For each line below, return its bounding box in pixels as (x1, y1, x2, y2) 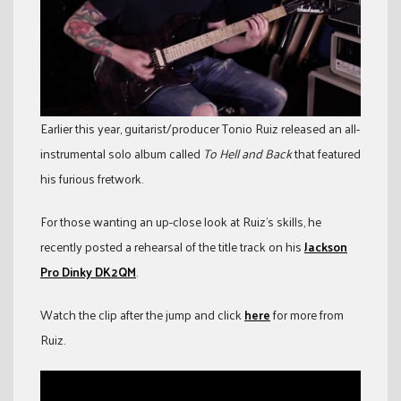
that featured (292, 141, 361, 165)
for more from (270, 303, 344, 326)
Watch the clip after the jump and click (40, 303, 244, 326)
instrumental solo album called (40, 141, 203, 165)
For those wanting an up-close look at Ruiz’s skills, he (40, 209, 321, 233)
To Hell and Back (203, 141, 292, 165)
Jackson (304, 235, 347, 258)
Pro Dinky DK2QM (40, 260, 136, 283)
